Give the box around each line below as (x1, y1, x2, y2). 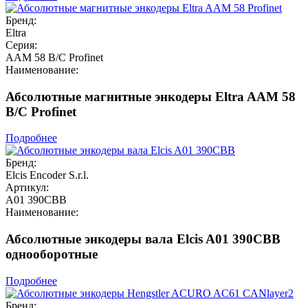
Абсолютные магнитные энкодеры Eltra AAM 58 (5, 89, 296, 104)
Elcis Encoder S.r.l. (5, 169, 89, 181)
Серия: (5, 38, 37, 51)
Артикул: (5, 181, 49, 194)
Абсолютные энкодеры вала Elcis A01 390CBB (5, 231, 280, 246)
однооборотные (5, 246, 98, 261)
